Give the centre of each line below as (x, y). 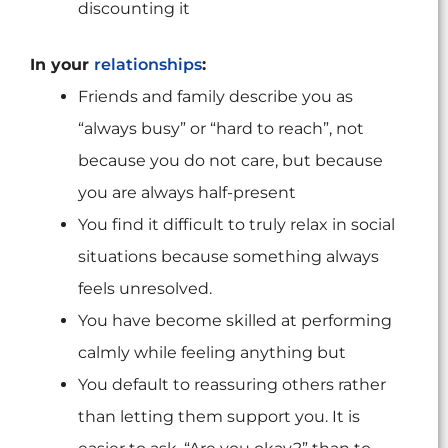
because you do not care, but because (230, 161)
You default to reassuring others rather (232, 385)
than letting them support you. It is (219, 417)
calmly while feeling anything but (212, 353)
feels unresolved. (145, 289)
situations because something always (228, 257)
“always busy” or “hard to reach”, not (221, 129)
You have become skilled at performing (235, 321)
